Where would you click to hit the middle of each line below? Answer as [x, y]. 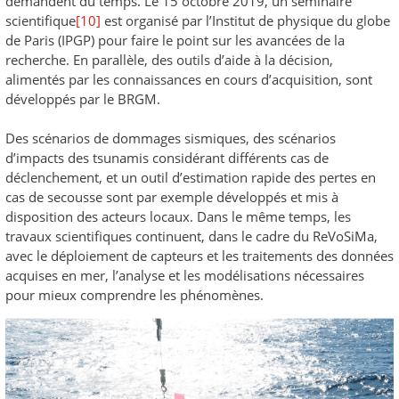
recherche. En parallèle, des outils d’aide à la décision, [169, 59]
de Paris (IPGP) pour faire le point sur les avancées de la [175, 40]
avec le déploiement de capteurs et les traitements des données [199, 255]
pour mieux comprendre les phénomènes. [134, 294]
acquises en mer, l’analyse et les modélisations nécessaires [185, 275]
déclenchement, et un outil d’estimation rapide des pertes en [191, 177]
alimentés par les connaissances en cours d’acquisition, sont [189, 79]
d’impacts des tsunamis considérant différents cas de [167, 157]
